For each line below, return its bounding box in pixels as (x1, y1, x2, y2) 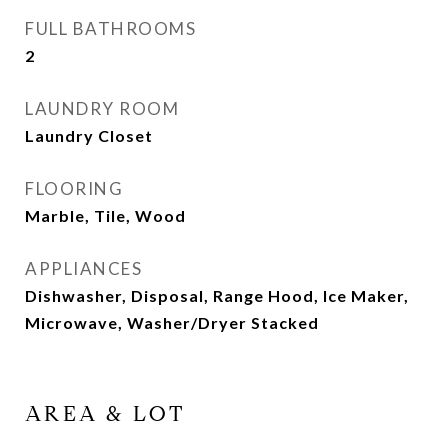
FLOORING (25, 178, 123, 199)
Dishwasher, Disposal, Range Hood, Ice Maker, (25, 286, 409, 305)
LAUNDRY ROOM (25, 98, 179, 119)
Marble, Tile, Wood (25, 206, 186, 225)
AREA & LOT (25, 401, 186, 427)
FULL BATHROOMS (25, 18, 196, 39)
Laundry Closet (25, 126, 153, 145)
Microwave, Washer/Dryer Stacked (25, 313, 319, 332)
